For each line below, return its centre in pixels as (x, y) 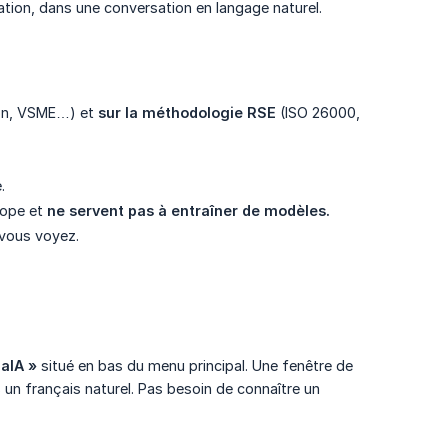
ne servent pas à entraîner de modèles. (188, 211)
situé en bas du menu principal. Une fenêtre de (195, 366)
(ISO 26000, (318, 113)
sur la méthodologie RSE (187, 113)
